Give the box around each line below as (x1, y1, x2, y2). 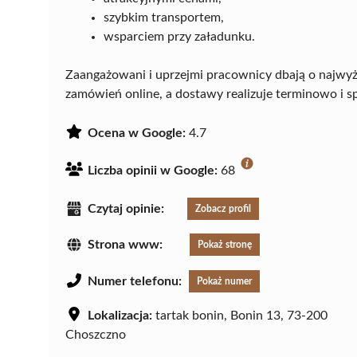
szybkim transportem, (104, 10, 224, 24)
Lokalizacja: (88, 309, 152, 323)
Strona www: (88, 238, 163, 252)
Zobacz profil (195, 203, 251, 214)
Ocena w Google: (88, 126, 186, 139)
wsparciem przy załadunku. (104, 29, 255, 43)
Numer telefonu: (88, 275, 182, 288)
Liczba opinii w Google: (88, 163, 218, 177)
